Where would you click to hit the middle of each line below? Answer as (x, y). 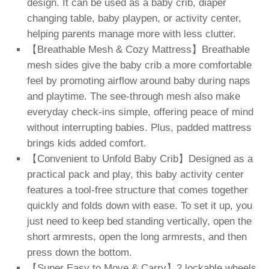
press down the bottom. (80, 252)
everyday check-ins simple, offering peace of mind (140, 112)
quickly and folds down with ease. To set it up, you (140, 205)
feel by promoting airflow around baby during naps (139, 80)
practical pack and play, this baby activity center (135, 174)
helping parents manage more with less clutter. (131, 34)
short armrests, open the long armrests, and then (137, 237)
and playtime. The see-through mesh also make (134, 96)
